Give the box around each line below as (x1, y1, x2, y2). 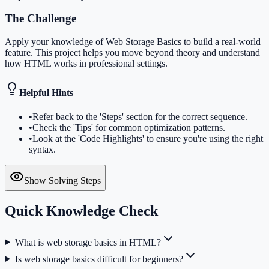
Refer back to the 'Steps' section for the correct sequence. (32, 111, 247, 122)
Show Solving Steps (24, 175, 101, 186)
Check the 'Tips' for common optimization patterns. (32, 122, 225, 133)
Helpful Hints (19, 88, 73, 98)
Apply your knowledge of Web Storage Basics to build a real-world (5, 37, 261, 47)
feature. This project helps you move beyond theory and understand (5, 47, 260, 58)
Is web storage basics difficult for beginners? (14, 253, 183, 264)
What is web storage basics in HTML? (14, 237, 161, 247)
